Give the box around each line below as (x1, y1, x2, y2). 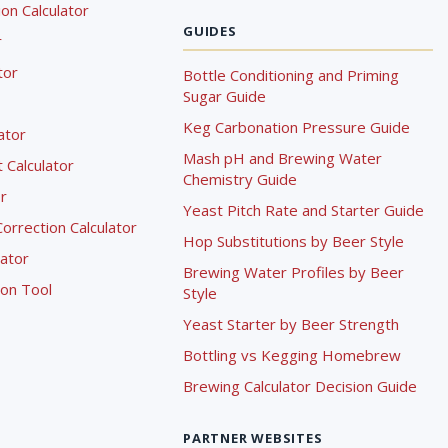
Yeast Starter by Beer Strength (182, 314, 399, 334)
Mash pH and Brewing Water (182, 148, 382, 168)
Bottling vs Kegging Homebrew (182, 345, 401, 365)
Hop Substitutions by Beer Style (182, 231, 404, 251)
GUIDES (182, 22, 237, 40)
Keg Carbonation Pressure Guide (182, 117, 410, 137)
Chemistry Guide (182, 169, 297, 189)
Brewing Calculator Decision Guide (182, 376, 417, 396)
